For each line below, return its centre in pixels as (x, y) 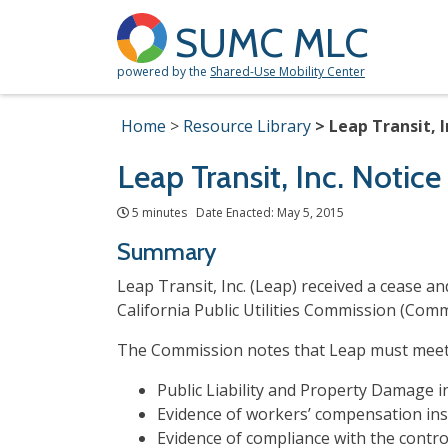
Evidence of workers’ (236, 414)
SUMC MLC (272, 42)
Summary (166, 251)
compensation (368, 414)
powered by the (163, 71)
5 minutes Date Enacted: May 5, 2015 (239, 212)
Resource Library (247, 126)
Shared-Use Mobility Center (287, 71)
